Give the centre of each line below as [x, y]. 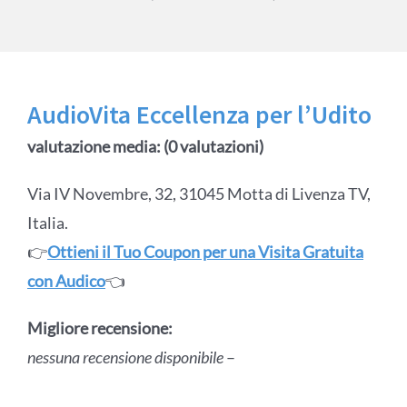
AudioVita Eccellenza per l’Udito [199, 115]
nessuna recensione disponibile [126, 357]
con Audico [66, 281]
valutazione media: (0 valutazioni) [145, 147]
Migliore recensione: [99, 328]
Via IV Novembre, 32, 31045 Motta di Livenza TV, [199, 194]
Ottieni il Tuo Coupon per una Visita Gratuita [205, 252]
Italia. [47, 223]
